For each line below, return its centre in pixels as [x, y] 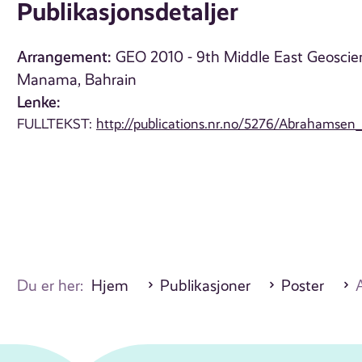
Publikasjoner [205, 286]
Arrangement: [65, 57]
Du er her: [55, 286]
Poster [303, 286]
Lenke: [39, 103]
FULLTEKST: [57, 124]
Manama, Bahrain [77, 80]
